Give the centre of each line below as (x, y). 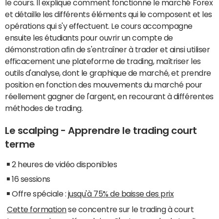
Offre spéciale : (40, 193)
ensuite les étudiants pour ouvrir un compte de (89, 37)
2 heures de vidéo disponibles (65, 164)
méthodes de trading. (44, 108)
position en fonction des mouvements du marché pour (104, 84)
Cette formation (37, 209)
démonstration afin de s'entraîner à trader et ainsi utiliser (108, 49)
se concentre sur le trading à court (130, 209)
